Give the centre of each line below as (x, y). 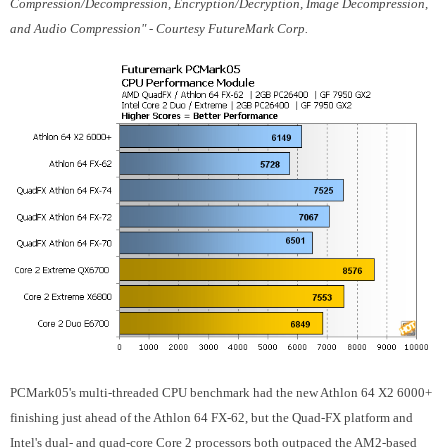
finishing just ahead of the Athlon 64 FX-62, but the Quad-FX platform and (211, 418)
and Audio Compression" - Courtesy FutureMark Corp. (159, 29)
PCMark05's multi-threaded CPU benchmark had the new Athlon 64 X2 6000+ (221, 393)
